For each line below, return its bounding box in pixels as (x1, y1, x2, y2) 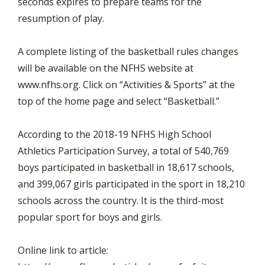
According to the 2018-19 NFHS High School (18, 128, 211, 141)
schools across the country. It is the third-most (18, 194, 224, 207)
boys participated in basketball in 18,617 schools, (18, 161, 234, 174)
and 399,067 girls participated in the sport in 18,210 (18, 177, 245, 190)
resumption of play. (18, 12, 104, 25)
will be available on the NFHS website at (18, 62, 193, 75)
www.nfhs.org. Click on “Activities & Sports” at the (18, 78, 235, 91)
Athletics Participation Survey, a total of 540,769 (18, 144, 229, 157)
